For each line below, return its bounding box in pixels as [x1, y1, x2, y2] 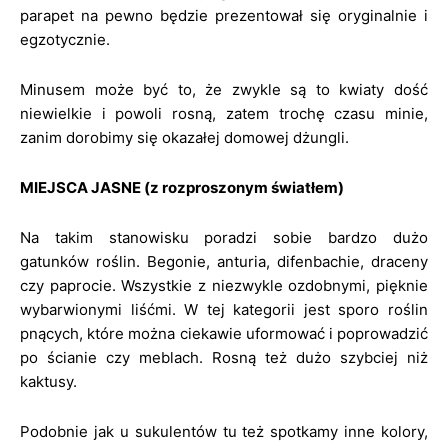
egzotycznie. [20, 30, 110, 49]
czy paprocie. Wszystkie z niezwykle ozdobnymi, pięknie [20, 276, 428, 295]
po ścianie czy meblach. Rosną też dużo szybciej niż [20, 348, 428, 367]
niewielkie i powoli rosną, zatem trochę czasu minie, [20, 104, 428, 123]
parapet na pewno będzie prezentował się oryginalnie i [20, 6, 428, 25]
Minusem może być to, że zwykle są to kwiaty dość [20, 80, 428, 99]
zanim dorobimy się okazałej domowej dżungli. [20, 128, 349, 147]
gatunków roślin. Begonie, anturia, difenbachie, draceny [20, 252, 428, 271]
